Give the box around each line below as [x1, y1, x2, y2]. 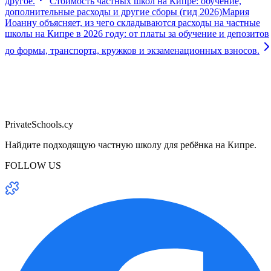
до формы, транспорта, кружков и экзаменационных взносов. [5, 45, 260, 56]
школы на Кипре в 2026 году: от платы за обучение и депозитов [5, 28, 269, 39]
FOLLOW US [5, 160, 61, 171]
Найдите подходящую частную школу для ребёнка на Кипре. [5, 139, 256, 150]
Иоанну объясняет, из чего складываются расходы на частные [5, 17, 260, 28]
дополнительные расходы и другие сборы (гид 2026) [5, 6, 222, 17]
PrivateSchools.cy [5, 119, 73, 129]
